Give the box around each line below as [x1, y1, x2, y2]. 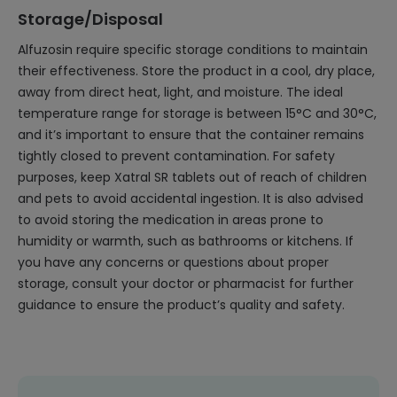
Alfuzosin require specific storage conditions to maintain [18, 41, 368, 58]
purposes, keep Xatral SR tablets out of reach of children [18, 168, 367, 186]
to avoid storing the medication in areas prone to [18, 211, 323, 229]
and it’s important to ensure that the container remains [18, 126, 364, 144]
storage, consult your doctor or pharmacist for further [18, 275, 354, 292]
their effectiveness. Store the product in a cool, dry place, [18, 62, 375, 80]
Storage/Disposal [18, 8, 163, 30]
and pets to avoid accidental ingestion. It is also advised [18, 190, 363, 207]
